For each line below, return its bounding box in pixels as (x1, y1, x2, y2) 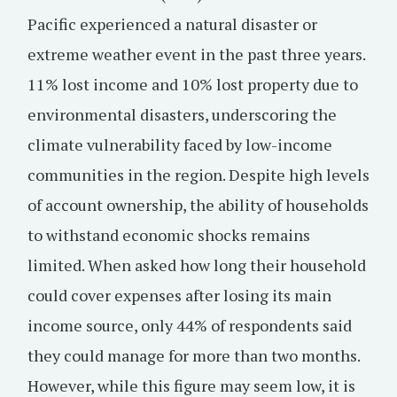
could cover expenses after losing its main (27, 284, 331, 306)
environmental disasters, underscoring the (27, 104, 337, 125)
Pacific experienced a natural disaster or (27, 13, 317, 35)
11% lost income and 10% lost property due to (27, 74, 358, 95)
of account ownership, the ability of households (27, 194, 369, 215)
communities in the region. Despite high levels (27, 164, 370, 185)
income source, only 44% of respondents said (27, 315, 352, 336)
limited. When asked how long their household (27, 254, 366, 276)
